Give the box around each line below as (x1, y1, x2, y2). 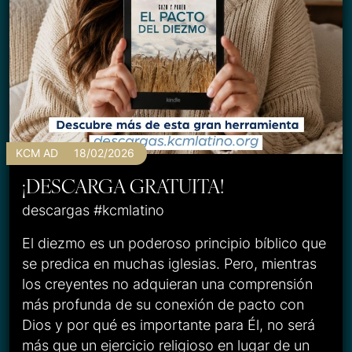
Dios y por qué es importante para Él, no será (22, 314, 315, 335)
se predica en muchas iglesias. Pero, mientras (22, 253, 317, 273)
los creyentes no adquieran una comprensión (22, 273, 313, 294)
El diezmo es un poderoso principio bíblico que (22, 233, 326, 253)
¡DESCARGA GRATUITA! (22, 172, 224, 199)
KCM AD (16, 145, 58, 160)
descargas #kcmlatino (22, 200, 164, 220)
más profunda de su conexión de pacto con (22, 294, 304, 314)
